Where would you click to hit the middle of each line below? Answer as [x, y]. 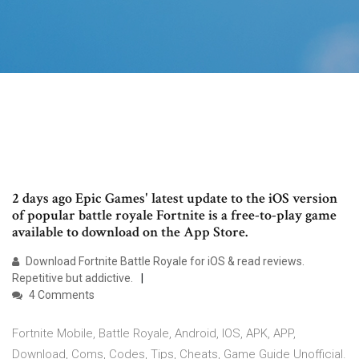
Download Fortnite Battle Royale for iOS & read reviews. [164, 262]
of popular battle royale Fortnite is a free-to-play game [174, 216]
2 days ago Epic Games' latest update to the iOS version [175, 199]
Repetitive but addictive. [73, 278]
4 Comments [61, 295]
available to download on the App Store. [130, 232]
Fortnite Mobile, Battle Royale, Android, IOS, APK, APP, [154, 334]
